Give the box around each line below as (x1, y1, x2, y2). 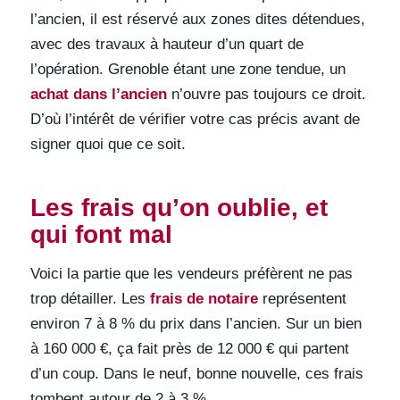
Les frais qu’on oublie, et (29, 194, 328, 222)
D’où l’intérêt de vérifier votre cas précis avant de (29, 111, 360, 129)
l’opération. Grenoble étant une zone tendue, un (29, 61, 346, 79)
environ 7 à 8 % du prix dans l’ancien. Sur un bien (29, 314, 362, 332)
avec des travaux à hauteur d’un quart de (29, 36, 304, 54)
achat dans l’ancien (29, 86, 167, 104)
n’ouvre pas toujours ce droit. (166, 86, 366, 104)
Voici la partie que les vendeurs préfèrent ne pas (29, 264, 353, 282)
